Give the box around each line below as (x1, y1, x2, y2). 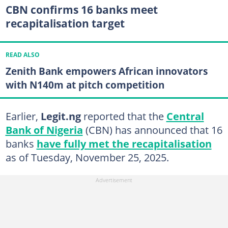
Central (166, 108, 204, 123)
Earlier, (5, 108, 41, 123)
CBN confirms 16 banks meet (5, 3, 158, 17)
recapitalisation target (5, 16, 125, 31)
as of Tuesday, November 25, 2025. (5, 150, 169, 164)
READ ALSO (5, 51, 40, 59)
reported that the (83, 108, 166, 123)
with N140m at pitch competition (5, 78, 164, 92)
